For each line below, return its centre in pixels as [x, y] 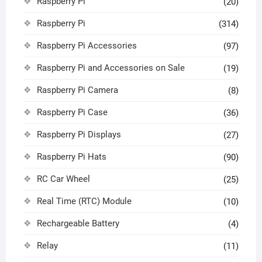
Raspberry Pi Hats [71, 157]
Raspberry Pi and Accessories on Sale [111, 68]
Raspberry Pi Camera [77, 90]
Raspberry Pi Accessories [87, 46]
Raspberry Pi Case [72, 113]
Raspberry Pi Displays [79, 135]
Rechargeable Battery [78, 224]
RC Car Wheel [63, 179]
